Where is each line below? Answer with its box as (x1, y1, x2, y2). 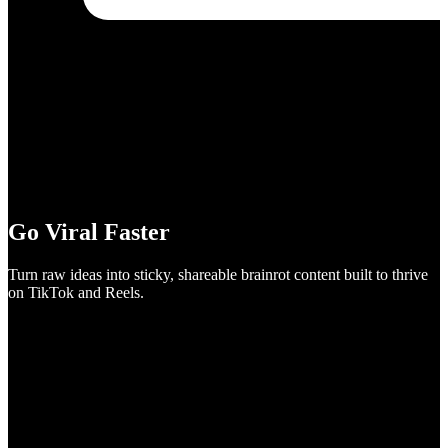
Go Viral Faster (8, 218, 170, 245)
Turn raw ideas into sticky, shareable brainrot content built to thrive (8, 265, 428, 283)
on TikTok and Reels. (8, 283, 144, 301)
